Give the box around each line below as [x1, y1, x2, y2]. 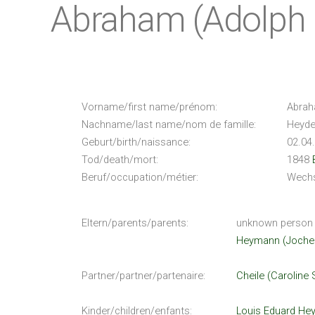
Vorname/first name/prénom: [82, 100, 217, 113]
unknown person [236, 216, 313, 229]
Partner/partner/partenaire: [82, 269, 205, 282]
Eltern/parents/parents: [82, 216, 188, 229]
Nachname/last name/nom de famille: [82, 117, 256, 131]
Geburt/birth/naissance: [82, 135, 191, 148]
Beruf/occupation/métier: [82, 170, 198, 184]
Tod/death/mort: [82, 153, 158, 166]
